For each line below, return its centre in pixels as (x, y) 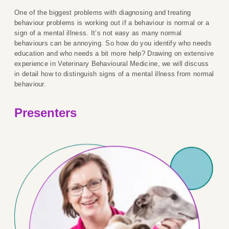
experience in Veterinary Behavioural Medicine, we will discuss (112, 64)
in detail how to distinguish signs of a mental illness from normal (114, 74)
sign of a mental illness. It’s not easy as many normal (98, 33)
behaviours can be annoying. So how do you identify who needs (113, 43)
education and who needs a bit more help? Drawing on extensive (114, 54)
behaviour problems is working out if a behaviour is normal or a (112, 23)
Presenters (45, 113)
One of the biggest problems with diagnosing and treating (103, 13)
